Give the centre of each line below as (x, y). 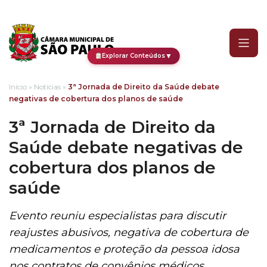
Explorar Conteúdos (134, 56)
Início (18, 87)
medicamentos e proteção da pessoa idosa (124, 249)
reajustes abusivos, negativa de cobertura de (129, 232)
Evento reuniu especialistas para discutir (117, 216)
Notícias (47, 87)
